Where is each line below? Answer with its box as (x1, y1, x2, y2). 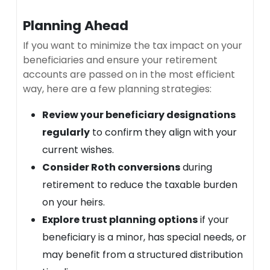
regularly (42, 125, 90, 139)
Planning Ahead (23, 16, 128, 35)
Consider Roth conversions (42, 160, 180, 174)
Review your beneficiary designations (42, 107, 236, 122)
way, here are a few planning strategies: (23, 81, 212, 96)
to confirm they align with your (90, 125, 237, 139)
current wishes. (42, 142, 114, 157)
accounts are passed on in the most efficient (23, 67, 235, 81)
